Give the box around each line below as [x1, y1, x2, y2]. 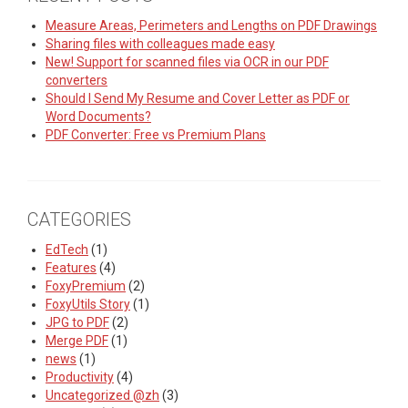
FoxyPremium [46, 279, 126, 293]
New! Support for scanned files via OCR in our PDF [46, 55, 329, 69]
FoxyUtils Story [46, 297, 130, 311]
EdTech [46, 242, 88, 257]
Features [46, 260, 97, 275]
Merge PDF [46, 333, 108, 348]
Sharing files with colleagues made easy [46, 36, 275, 51]
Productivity [46, 370, 114, 384]
